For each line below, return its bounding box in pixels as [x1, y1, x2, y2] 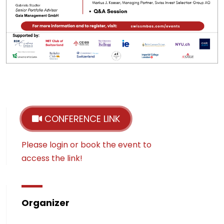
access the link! [21, 152, 82, 164]
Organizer [21, 196, 69, 209]
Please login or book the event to [21, 139, 151, 151]
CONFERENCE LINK [42, 112, 120, 125]
